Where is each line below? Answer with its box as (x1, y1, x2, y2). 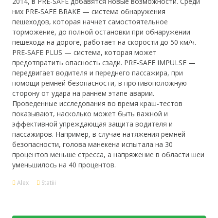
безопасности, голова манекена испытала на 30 (12, 140, 173, 149)
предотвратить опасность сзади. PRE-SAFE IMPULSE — (12, 58, 196, 67)
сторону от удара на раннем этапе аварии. (12, 89, 154, 98)
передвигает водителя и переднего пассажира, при (12, 68, 183, 77)
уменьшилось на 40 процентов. (12, 160, 116, 169)
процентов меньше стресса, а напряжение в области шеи (12, 150, 204, 159)
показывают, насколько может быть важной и (12, 109, 168, 118)
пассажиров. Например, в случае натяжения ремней (12, 129, 185, 139)
